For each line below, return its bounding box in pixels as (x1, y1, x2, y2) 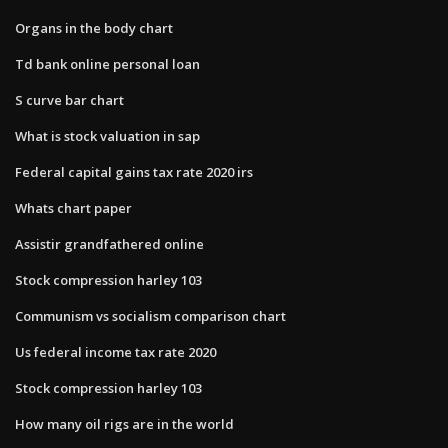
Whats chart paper (15, 198, 132, 217)
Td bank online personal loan (15, 54, 200, 73)
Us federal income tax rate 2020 (15, 342, 216, 361)
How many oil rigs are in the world (15, 414, 234, 433)
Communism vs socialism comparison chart (15, 306, 286, 325)
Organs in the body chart (15, 18, 173, 37)
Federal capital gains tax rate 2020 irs (15, 162, 253, 181)
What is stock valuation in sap (15, 126, 200, 145)
